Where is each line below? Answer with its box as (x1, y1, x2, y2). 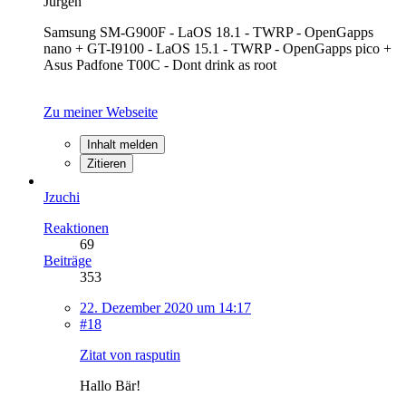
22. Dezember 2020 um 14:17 (80, 299, 251, 315)
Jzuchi (43, 188, 80, 205)
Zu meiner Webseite (43, 103, 158, 120)
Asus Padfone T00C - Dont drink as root (43, 56, 276, 72)
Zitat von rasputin (80, 346, 180, 362)
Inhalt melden (87, 137, 158, 151)
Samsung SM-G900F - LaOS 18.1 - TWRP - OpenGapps (43, 24, 373, 40)
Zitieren (87, 156, 126, 170)
